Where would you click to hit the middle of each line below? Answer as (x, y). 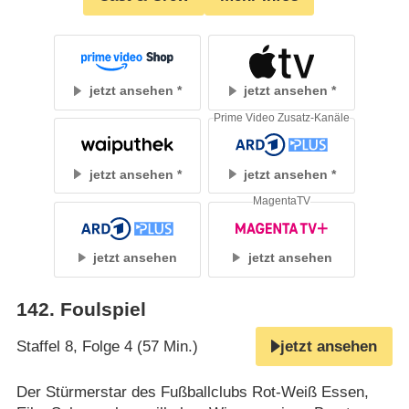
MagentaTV (282, 201)
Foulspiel (103, 309)
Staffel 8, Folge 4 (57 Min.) (107, 346)
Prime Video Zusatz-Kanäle (282, 118)
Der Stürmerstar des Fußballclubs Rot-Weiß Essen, (192, 392)
